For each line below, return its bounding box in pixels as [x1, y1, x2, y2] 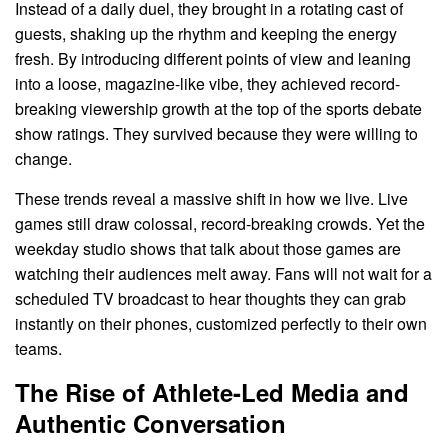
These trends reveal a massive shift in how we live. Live [15, 187, 408, 211]
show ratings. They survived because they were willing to [15, 121, 418, 145]
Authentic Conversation [15, 406, 286, 441]
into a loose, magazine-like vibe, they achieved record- [15, 71, 400, 95]
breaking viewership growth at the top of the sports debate [15, 96, 422, 120]
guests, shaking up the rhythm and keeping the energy [15, 21, 397, 45]
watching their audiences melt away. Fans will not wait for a [15, 262, 432, 286]
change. [15, 146, 72, 170]
